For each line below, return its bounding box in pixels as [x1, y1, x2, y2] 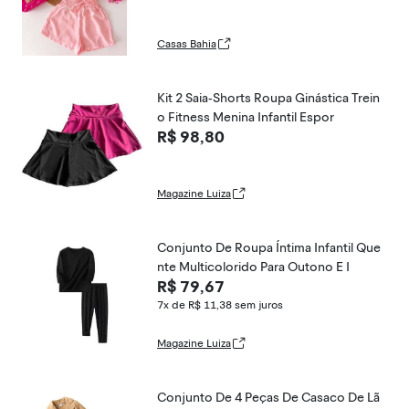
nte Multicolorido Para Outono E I [157, 259, 350, 275]
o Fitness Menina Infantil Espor [157, 110, 334, 125]
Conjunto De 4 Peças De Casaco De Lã [157, 390, 380, 405]
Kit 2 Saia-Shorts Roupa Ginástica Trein [157, 90, 380, 106]
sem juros [235, 299, 283, 311]
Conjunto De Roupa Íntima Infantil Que [157, 240, 381, 256]
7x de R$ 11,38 [157, 299, 232, 311]
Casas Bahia [157, 37, 216, 50]
